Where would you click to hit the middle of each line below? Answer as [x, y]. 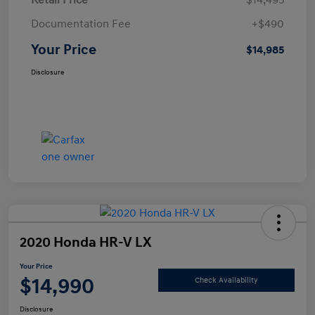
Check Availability [226, 280]
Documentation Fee [81, 24]
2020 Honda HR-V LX [85, 243]
